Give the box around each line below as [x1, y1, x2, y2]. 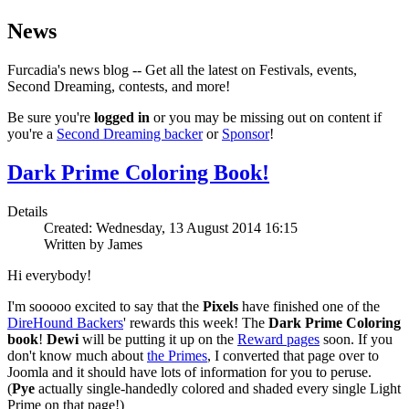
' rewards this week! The [123, 314, 268, 330]
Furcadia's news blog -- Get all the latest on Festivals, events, [7, 62, 357, 79]
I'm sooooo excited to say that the [7, 298, 203, 314]
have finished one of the [238, 298, 380, 314]
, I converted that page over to [207, 347, 379, 363]
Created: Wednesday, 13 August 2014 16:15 [44, 219, 298, 236]
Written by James [44, 236, 142, 252]
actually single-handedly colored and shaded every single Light [35, 380, 401, 396]
